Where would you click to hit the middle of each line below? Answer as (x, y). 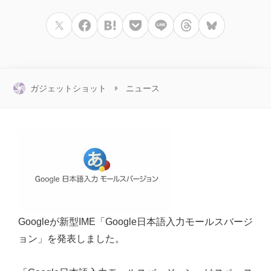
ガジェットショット (68, 88)
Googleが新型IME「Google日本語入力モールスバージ (135, 222)
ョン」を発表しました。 (71, 239)
